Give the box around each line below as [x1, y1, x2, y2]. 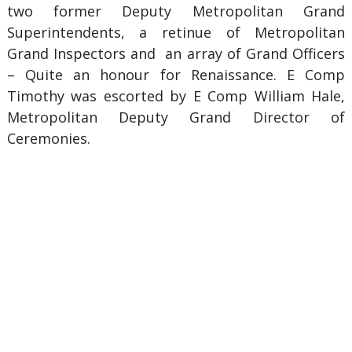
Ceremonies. [6, 129, 90, 148]
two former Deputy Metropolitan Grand [6, 2, 346, 20]
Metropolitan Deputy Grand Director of [6, 108, 346, 126]
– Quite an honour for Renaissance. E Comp [6, 65, 346, 84]
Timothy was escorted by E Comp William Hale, [6, 86, 346, 105]
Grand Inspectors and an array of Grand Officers [6, 44, 346, 63]
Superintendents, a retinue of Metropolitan [6, 23, 346, 42]
